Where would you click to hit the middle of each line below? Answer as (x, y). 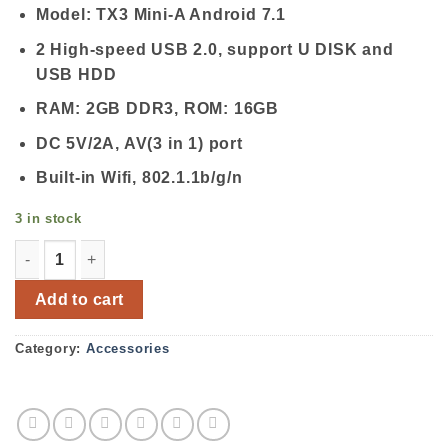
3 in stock (48, 219)
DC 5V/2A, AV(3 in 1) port (139, 143)
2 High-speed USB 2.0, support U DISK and (214, 49)
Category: (50, 348)
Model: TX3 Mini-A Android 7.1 (160, 15)
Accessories (128, 348)
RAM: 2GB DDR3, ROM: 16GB (157, 109)
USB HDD (76, 74)
